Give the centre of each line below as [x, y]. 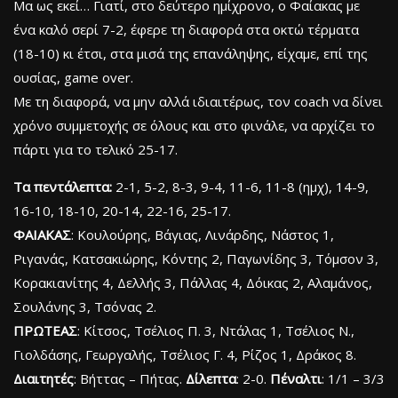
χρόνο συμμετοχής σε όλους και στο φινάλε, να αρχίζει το [194, 125]
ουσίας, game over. [73, 77]
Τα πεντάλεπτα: [63, 186]
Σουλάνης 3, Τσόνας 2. [85, 306]
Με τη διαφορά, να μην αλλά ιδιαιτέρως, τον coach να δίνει [198, 101]
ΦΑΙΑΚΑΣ [42, 234]
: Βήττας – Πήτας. [130, 378]
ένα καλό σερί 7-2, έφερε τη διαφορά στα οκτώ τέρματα [186, 29]
